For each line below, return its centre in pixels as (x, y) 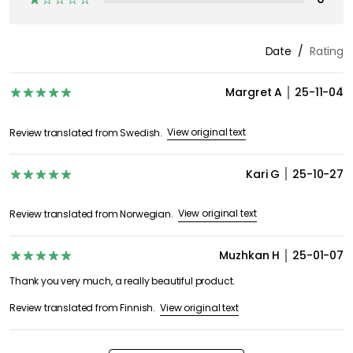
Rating (326, 51)
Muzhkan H (250, 256)
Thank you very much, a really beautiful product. (123, 281)
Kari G (263, 174)
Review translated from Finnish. (83, 308)
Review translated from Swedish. (86, 132)
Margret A (254, 93)
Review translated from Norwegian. (91, 214)
